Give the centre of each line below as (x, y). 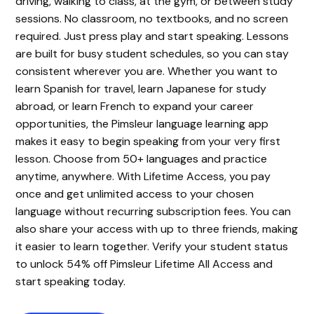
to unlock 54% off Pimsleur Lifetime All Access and (144, 264)
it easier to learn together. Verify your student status (152, 246)
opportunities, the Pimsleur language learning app (142, 123)
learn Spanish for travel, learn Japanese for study (141, 88)
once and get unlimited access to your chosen (135, 193)
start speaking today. (71, 281)
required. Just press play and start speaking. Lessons (152, 36)
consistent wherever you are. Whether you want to (147, 71)
